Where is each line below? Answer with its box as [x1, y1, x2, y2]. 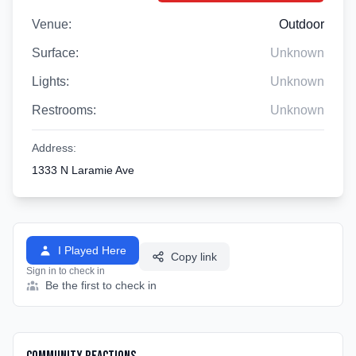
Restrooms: [32, 103, 96, 117]
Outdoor [279, 17, 324, 31]
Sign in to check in [26, 265, 105, 277]
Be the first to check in [45, 279, 157, 292]
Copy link [171, 250, 217, 263]
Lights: [32, 75, 69, 88]
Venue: [32, 17, 72, 31]
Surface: [32, 46, 79, 60]
